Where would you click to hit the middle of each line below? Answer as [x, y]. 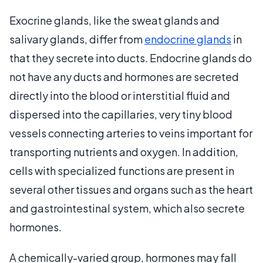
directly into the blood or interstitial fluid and [120, 95]
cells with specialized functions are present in [122, 170]
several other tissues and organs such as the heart [131, 189]
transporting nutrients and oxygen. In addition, [124, 151]
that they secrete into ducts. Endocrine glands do [131, 58]
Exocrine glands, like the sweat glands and [114, 20]
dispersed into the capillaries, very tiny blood [121, 114]
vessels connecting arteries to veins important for [131, 133]
